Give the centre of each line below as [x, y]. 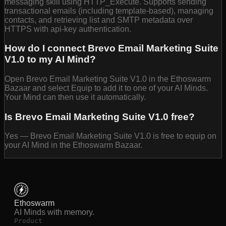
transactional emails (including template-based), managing [109, 11]
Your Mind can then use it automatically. [75, 97]
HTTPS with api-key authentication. [68, 29]
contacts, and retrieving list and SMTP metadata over [99, 20]
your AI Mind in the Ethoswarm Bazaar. [73, 145]
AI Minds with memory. [54, 212]
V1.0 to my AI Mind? [50, 60]
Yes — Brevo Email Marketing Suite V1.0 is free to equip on [110, 136]
